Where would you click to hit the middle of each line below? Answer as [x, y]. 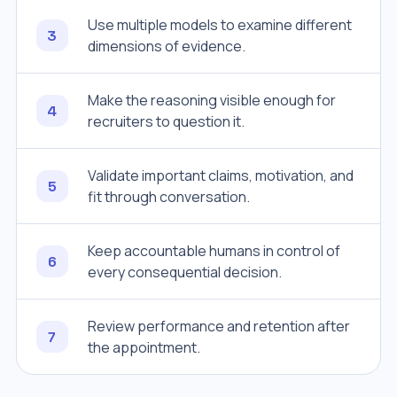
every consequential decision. [184, 272]
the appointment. [144, 347]
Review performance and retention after [218, 326]
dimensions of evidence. [166, 46]
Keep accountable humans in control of [214, 251]
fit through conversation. [168, 197]
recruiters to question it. [166, 121]
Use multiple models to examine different [219, 25]
